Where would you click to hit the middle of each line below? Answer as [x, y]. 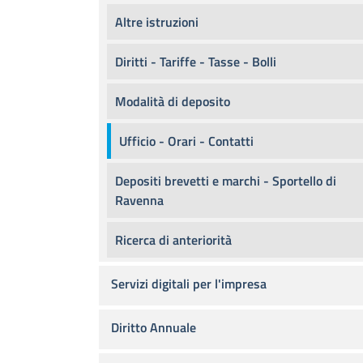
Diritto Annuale [154, 327]
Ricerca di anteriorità [173, 240]
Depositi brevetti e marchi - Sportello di [226, 181]
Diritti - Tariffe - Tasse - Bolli [196, 62]
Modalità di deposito [173, 101]
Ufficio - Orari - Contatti [186, 141]
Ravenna [139, 200]
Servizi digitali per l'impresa [189, 284]
